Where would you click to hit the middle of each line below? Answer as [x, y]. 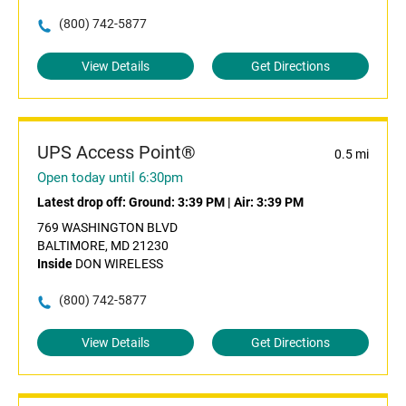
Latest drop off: [83, 203]
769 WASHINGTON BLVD [107, 228]
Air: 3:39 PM [269, 203]
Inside [55, 264]
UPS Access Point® [116, 153]
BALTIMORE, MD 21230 [103, 246]
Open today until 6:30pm [110, 178]
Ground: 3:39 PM [177, 203]
